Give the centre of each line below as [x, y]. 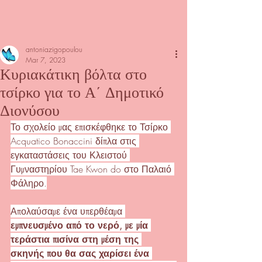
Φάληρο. [29, 183]
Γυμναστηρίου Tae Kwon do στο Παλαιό [92, 169]
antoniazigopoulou [54, 49]
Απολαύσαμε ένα [44, 211]
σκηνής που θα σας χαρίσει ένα [81, 253]
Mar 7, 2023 [46, 60]
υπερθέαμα [101, 211]
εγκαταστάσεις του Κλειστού [70, 155]
